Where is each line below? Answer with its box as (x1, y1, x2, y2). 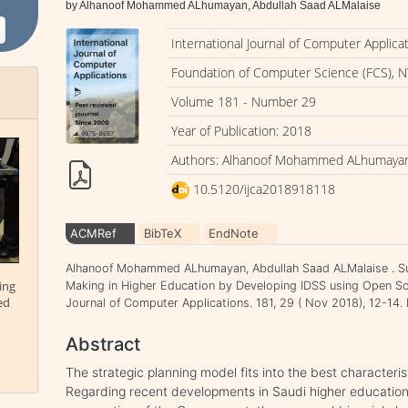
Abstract (66, 333, 141, 355)
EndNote (209, 226, 260, 240)
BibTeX (144, 226, 182, 240)
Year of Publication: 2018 (171, 122, 312, 139)
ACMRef (70, 226, 117, 240)
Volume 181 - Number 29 (171, 93, 317, 110)
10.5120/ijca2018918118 (189, 180, 336, 198)
